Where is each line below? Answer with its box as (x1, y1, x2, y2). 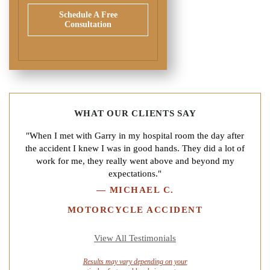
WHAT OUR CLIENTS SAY (74, 108, 196, 118)
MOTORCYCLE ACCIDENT (67, 204, 203, 215)
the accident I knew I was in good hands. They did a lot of (25, 143, 245, 153)
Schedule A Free (58, 10, 118, 19)
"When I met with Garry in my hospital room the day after (26, 130, 244, 140)
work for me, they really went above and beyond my (36, 155, 234, 166)
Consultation (64, 19, 111, 29)
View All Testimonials (94, 233, 176, 243)
